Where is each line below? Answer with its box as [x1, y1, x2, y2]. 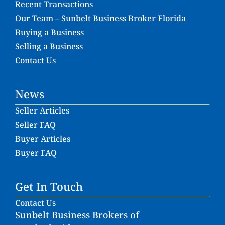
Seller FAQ [15, 119, 56, 130]
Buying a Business [15, 26, 84, 38]
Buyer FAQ [15, 147, 57, 158]
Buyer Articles [15, 133, 70, 144]
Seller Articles [15, 104, 69, 116]
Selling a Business [15, 40, 83, 52]
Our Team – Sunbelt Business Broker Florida [15, 12, 186, 24]
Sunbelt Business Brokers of [15, 208, 139, 221]
